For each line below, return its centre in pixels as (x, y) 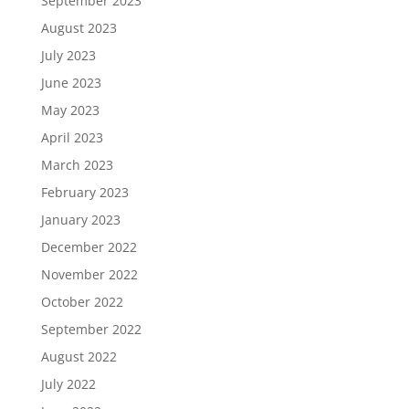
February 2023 (84, 193)
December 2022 (89, 247)
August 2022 (79, 357)
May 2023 (70, 110)
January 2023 (80, 220)
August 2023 (79, 28)
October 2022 (82, 302)
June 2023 (71, 83)
